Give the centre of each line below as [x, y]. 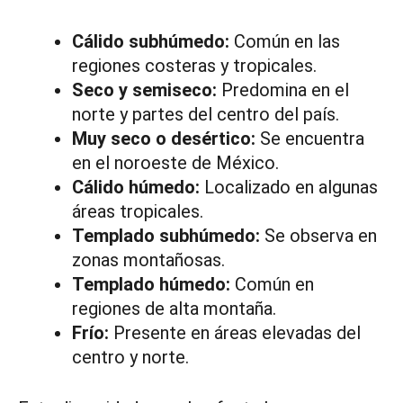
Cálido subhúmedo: [151, 42]
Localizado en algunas [289, 188]
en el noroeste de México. [175, 163]
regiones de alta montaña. [174, 309]
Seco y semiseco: [144, 90]
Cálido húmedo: [136, 188]
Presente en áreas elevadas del [235, 333]
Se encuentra [310, 139]
